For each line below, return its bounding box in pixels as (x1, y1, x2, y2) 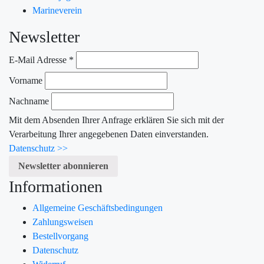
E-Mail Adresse (9, 55, 69, 65)
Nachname (9, 96, 49, 107)
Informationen (9, 177, 103, 196)
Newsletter (9, 28, 80, 47)
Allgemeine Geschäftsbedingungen (32, 203, 163, 213)
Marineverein (32, 5, 82, 16)
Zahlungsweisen (32, 217, 93, 227)
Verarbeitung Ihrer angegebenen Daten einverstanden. (9, 129, 209, 140)
